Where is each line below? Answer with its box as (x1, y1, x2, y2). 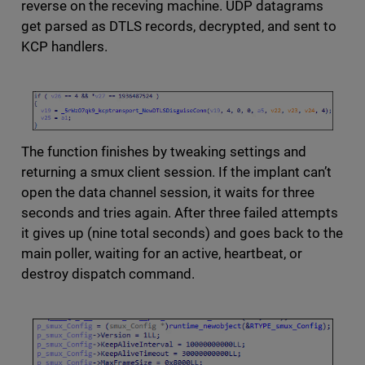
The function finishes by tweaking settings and (20, 143, 307, 161)
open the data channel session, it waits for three (20, 184, 315, 201)
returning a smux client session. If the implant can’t (20, 164, 332, 181)
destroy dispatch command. (20, 266, 198, 283)
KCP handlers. (20, 38, 111, 55)
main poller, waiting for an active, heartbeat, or (20, 245, 303, 262)
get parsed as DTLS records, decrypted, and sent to (20, 18, 337, 35)
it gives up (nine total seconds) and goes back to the (20, 225, 344, 242)
